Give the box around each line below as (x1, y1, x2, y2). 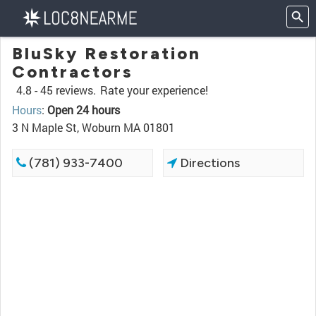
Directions (177, 155, 241, 171)
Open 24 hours (47, 102, 120, 117)
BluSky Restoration (12, 43, 201, 63)
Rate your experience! (100, 83, 208, 97)
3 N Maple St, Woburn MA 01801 (12, 120, 175, 135)
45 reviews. (40, 83, 96, 97)
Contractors (12, 61, 133, 82)
